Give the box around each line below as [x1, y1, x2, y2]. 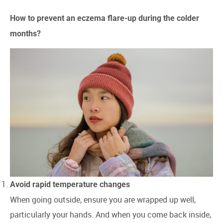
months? [10, 28, 41, 38]
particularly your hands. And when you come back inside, [10, 209, 211, 220]
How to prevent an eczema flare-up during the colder [10, 13, 199, 23]
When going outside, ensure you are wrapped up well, [10, 194, 196, 205]
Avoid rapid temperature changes [10, 179, 130, 189]
